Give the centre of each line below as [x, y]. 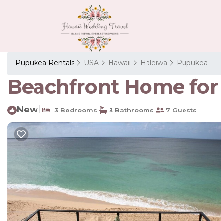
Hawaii [119, 62]
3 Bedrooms [74, 110]
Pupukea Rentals [46, 62]
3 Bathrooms [130, 110]
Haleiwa [154, 62]
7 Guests [180, 110]
